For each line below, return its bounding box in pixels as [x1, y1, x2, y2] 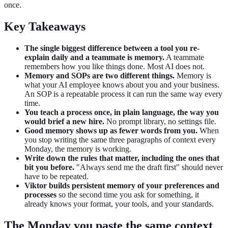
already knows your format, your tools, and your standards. [24, 199, 214, 208]
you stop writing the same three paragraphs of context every [24, 135, 216, 144]
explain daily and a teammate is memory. [24, 52, 164, 62]
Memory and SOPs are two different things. [24, 71, 175, 80]
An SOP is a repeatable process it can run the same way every [24, 89, 222, 98]
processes [24, 190, 56, 199]
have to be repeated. [24, 172, 89, 181]
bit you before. [24, 162, 74, 172]
